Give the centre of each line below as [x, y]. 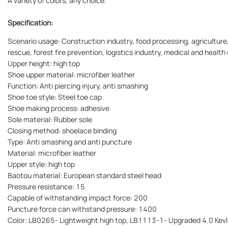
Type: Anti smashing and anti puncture [70, 142]
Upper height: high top [44, 64]
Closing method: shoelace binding [62, 131]
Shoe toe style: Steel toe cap [55, 97]
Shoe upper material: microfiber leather [71, 75]
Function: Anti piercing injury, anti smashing [78, 86]
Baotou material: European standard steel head [84, 176]
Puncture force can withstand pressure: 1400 [82, 209]
